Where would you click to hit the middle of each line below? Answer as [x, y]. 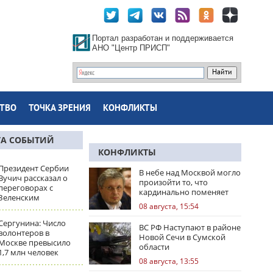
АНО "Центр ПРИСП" [131, 48]
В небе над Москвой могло [190, 172]
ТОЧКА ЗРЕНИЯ [60, 109]
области [154, 247]
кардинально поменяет [184, 192]
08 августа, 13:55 [169, 261]
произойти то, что [173, 182]
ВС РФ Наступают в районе [190, 227]
